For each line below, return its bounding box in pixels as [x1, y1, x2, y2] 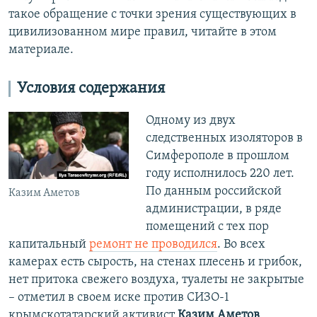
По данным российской [145, 184, 282, 198]
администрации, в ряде [145, 202, 282, 216]
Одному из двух [145, 113, 236, 127]
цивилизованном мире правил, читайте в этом [8, 25, 277, 39]
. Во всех [217, 237, 265, 251]
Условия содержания [17, 80, 165, 97]
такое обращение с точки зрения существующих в [8, 7, 296, 21]
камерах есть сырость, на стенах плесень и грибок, [8, 255, 302, 269]
